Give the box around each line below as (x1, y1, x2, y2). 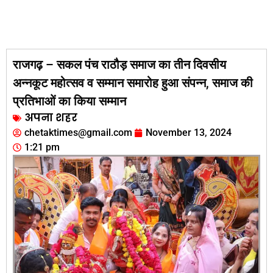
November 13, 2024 (146, 127, 232, 139)
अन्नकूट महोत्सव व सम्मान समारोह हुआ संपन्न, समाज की (13, 76, 253, 91)
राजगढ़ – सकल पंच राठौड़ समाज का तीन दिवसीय (13, 57, 226, 73)
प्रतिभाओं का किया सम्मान (13, 94, 126, 109)
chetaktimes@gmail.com (24, 127, 132, 139)
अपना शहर (24, 110, 77, 126)
